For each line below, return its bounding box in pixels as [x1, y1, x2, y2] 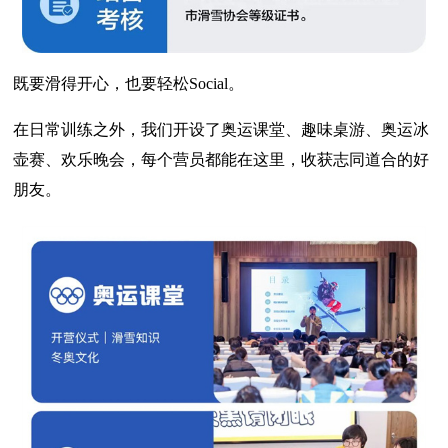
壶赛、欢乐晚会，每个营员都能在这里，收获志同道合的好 [13, 150, 430, 168]
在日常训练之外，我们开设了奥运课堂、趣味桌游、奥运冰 [13, 120, 430, 138]
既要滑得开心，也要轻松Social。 [13, 74, 245, 92]
